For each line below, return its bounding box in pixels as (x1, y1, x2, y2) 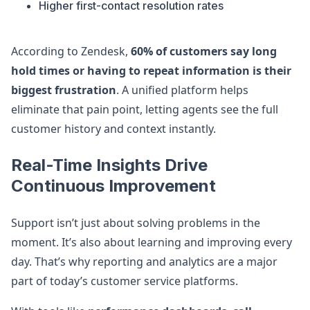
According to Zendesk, (11, 44, 131, 59)
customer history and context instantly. (11, 121, 216, 136)
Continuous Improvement (11, 176, 216, 196)
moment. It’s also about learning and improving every (11, 235, 292, 250)
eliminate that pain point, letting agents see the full (11, 102, 278, 117)
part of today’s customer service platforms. (11, 273, 238, 289)
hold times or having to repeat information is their (11, 63, 291, 78)
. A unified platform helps (116, 82, 248, 98)
